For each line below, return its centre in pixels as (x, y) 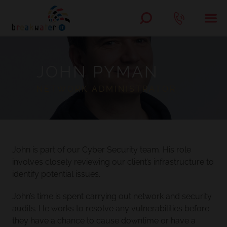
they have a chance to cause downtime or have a (104, 221)
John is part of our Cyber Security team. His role (102, 150)
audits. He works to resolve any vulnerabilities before (111, 209)
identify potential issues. (56, 174)
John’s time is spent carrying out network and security (112, 196)
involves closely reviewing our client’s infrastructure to (113, 162)
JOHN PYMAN (98, 72)
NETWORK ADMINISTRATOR (106, 89)
